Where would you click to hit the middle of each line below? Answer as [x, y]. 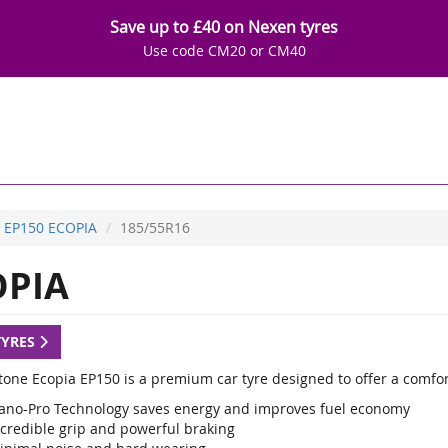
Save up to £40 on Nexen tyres [224, 27]
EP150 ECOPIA [50, 227]
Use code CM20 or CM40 [224, 50]
